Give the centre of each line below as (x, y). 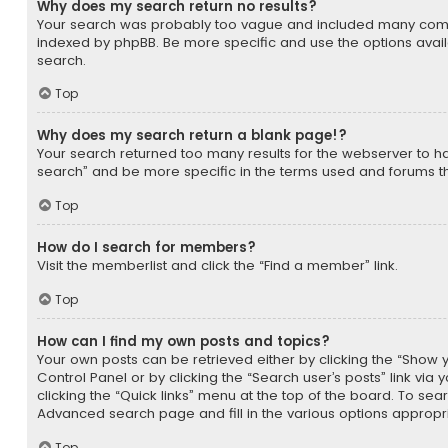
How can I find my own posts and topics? (183, 342)
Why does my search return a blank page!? (192, 136)
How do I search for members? (146, 248)
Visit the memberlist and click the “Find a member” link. (217, 266)
